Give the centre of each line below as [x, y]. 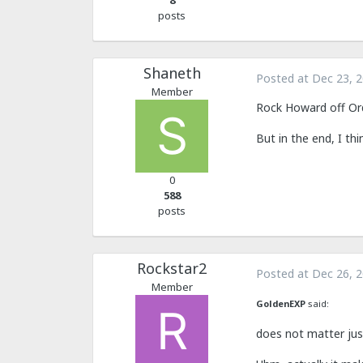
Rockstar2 [172, 268]
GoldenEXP [281, 304]
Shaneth [172, 73]
